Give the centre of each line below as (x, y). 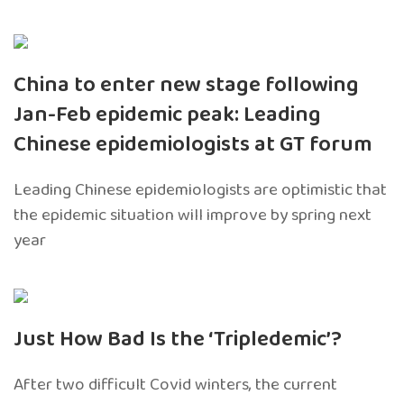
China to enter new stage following (186, 85)
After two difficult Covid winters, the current (175, 384)
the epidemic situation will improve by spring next (193, 215)
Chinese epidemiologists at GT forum (193, 144)
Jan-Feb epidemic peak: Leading (167, 115)
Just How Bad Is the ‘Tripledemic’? (178, 339)
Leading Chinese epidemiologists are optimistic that (200, 189)
